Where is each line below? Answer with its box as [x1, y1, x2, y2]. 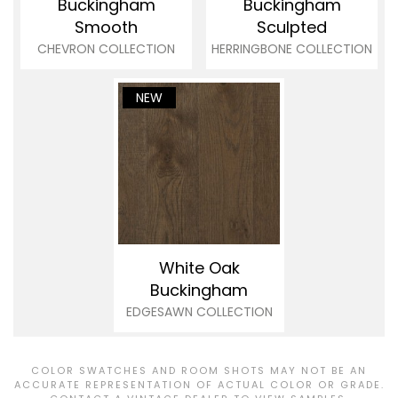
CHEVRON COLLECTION [37, 40, 175, 59]
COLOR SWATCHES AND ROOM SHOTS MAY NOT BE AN [31, 363, 367, 378]
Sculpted [257, 16, 327, 39]
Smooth [75, 16, 138, 39]
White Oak [158, 257, 240, 280]
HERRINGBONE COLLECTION [211, 40, 372, 59]
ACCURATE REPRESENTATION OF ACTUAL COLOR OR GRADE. [13, 378, 385, 393]
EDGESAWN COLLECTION [125, 303, 273, 322]
